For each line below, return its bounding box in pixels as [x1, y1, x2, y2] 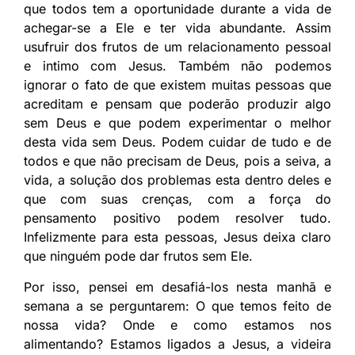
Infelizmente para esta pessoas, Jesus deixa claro [24, 228, 331, 245]
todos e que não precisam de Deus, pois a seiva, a [24, 152, 331, 169]
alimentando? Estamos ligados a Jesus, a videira [24, 335, 331, 352]
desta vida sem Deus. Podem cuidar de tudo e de [24, 133, 331, 150]
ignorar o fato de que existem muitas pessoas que [24, 76, 331, 93]
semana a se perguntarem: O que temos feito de [24, 297, 331, 314]
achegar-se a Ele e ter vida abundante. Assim [24, 19, 331, 36]
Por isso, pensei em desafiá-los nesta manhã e [24, 278, 331, 295]
